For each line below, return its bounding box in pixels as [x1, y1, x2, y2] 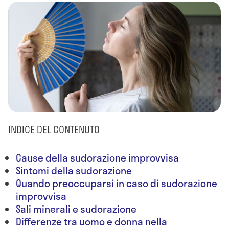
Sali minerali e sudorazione [16, 201, 136, 216]
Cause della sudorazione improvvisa [16, 150, 179, 165]
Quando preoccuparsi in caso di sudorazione [16, 175, 217, 191]
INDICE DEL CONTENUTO [8, 122, 100, 137]
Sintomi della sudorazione [16, 163, 134, 178]
